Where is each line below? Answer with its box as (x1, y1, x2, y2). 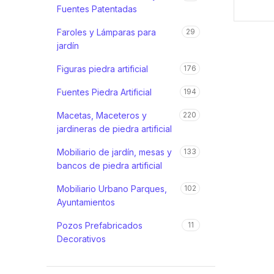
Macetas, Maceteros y (57, 110, 147, 120)
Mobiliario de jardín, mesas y (57, 147, 172, 157)
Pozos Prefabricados (57, 220, 143, 231)
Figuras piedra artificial (57, 64, 148, 74)
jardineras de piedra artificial (57, 124, 172, 134)
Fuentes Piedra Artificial (57, 87, 152, 97)
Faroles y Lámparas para (57, 27, 156, 37)
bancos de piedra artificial (57, 160, 162, 171)
